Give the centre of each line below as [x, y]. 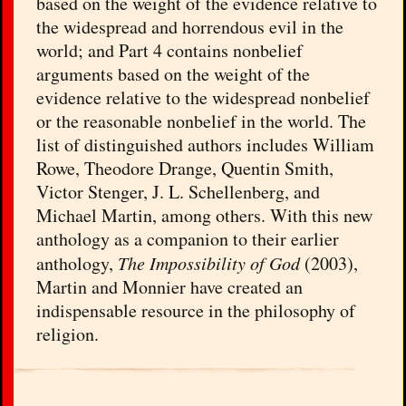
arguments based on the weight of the [174, 73]
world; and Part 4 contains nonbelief [170, 50]
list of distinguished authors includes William [206, 144]
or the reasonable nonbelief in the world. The [202, 121]
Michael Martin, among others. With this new [205, 215]
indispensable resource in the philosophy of [196, 310]
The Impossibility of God [209, 262]
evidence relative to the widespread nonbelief [203, 97]
